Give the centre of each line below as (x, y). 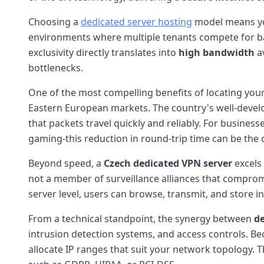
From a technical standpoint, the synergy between (141, 218)
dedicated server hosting (136, 22)
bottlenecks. (56, 67)
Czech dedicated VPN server (168, 163)
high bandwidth (217, 52)
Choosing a (55, 22)
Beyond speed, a (66, 163)
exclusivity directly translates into (103, 52)
